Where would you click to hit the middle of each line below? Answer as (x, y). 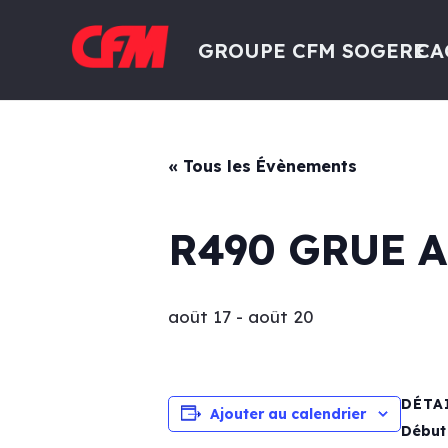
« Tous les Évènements (262, 166)
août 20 (281, 316)
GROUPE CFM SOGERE (312, 50)
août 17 (199, 316)
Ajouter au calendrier (288, 414)
